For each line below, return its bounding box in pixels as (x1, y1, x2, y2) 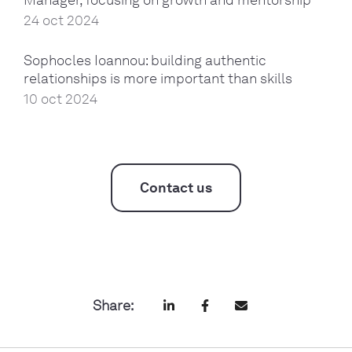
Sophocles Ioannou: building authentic (24, 52, 266, 70)
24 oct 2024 (24, 11, 99, 29)
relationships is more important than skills (24, 70, 292, 88)
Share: (93, 296, 134, 314)
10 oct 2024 (24, 90, 97, 108)
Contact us (140, 179, 212, 197)
